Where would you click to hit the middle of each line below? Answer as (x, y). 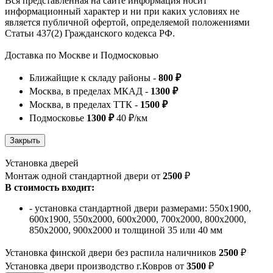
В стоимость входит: (50, 188)
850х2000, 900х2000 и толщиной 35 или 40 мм (126, 230)
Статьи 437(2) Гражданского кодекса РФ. (90, 34)
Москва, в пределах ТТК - (85, 105)
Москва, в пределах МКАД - (90, 91)
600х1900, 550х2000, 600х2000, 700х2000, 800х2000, (138, 219)
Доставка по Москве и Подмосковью (82, 55)
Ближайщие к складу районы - (94, 78)
